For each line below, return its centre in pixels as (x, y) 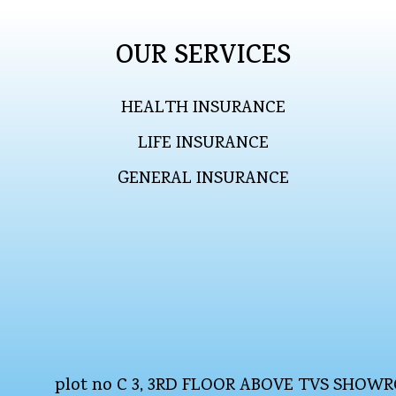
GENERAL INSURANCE (203, 180)
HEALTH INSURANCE (203, 109)
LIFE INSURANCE (203, 145)
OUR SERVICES (203, 58)
